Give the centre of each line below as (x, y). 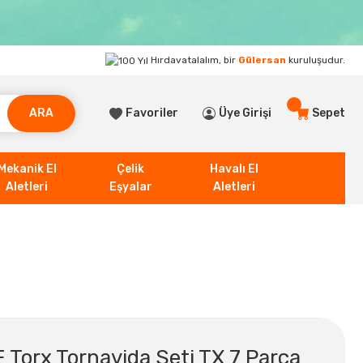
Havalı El (234, 169)
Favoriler (152, 113)
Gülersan (262, 60)
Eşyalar (130, 186)
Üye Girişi (245, 113)
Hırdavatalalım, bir (193, 60)
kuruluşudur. (316, 60)
